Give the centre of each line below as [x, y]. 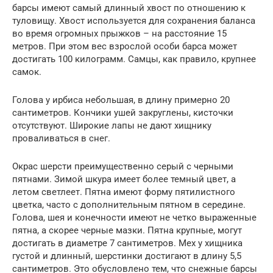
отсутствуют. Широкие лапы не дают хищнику [112, 125]
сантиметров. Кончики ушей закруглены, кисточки [123, 112]
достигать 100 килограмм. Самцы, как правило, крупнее [134, 59]
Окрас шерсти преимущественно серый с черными [123, 166]
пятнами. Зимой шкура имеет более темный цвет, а [124, 179]
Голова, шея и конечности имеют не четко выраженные [134, 217]
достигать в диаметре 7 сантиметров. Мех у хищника [127, 243]
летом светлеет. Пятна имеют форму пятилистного [124, 192]
